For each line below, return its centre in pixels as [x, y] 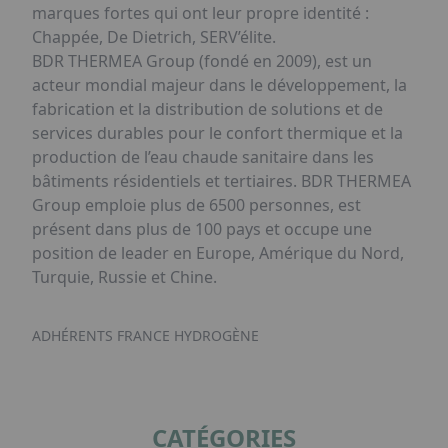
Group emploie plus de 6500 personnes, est [196, 205]
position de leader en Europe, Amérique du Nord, [218, 253]
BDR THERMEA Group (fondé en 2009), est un [202, 61]
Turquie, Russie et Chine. [124, 277]
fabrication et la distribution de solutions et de [207, 109]
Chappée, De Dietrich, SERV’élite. [154, 37]
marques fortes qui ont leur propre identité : [200, 13]
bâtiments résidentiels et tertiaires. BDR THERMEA [221, 181]
